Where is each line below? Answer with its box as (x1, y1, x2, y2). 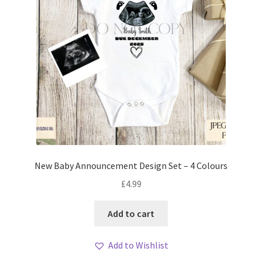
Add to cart (108, 207, 154, 219)
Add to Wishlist (108, 239, 168, 251)
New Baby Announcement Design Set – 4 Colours (35, 160, 227, 172)
